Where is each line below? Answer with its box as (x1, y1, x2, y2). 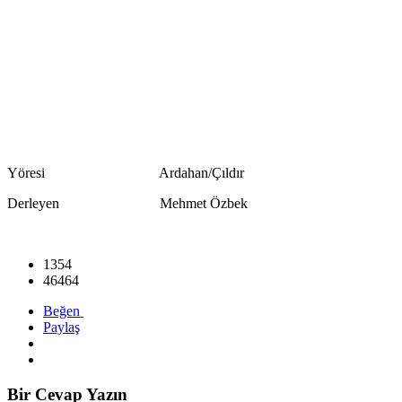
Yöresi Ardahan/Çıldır (7, 165, 244, 181)
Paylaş (43, 319, 80, 336)
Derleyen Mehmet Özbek (7, 196, 248, 212)
